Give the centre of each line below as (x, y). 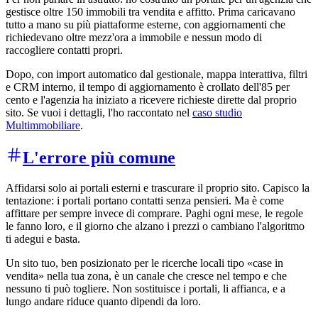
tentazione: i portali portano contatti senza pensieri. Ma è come (145, 200)
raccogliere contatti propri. (64, 50)
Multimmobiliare (43, 125)
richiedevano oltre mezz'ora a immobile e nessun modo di (134, 37)
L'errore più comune (99, 157)
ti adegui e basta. (43, 238)
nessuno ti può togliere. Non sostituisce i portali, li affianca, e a (146, 288)
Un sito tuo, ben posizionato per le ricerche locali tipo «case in (144, 263)
